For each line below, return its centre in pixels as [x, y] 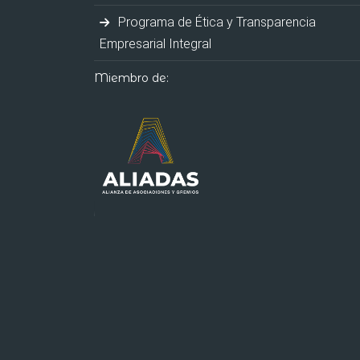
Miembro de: [131, 78]
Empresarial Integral [155, 43]
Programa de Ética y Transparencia [215, 22]
